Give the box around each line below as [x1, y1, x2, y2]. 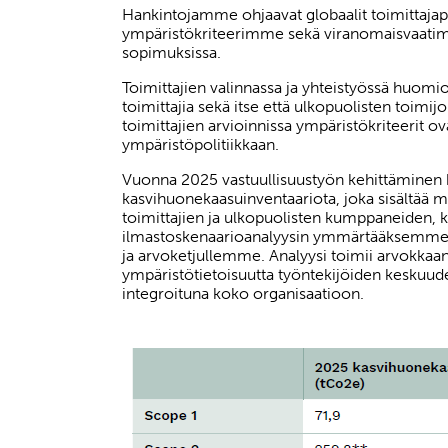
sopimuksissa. [122, 43, 221, 62]
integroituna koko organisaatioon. [122, 284, 364, 303]
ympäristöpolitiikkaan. [122, 135, 279, 154]
